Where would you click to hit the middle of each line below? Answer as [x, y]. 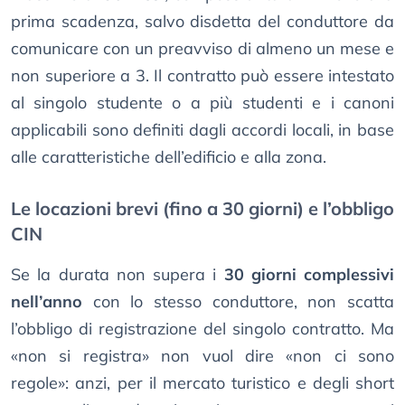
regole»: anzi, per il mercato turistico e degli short [202, 383]
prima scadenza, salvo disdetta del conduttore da [202, 22]
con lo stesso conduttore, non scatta [238, 302]
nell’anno [47, 302]
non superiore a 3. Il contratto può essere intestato [202, 76]
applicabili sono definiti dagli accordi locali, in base [202, 130]
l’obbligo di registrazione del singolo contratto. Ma [202, 329]
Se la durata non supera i [118, 275]
